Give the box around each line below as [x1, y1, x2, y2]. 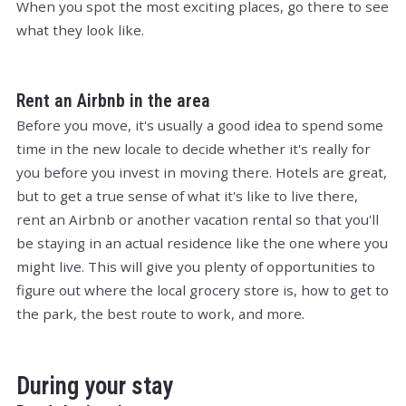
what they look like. [16, 20, 148, 39]
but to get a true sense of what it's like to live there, [16, 186, 358, 205]
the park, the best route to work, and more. [16, 304, 304, 323]
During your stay [16, 371, 173, 401]
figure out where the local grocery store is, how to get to [16, 280, 389, 299]
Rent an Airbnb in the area [16, 90, 210, 111]
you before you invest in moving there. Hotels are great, [16, 162, 387, 181]
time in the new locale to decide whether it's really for [16, 139, 371, 158]
